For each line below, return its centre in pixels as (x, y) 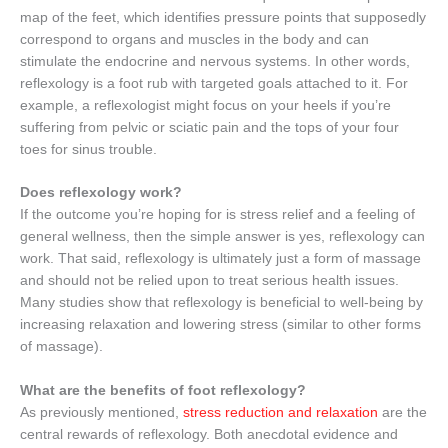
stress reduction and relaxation (280, 413)
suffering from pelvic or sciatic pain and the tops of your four (209, 127)
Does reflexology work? (101, 193)
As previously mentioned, (101, 413)
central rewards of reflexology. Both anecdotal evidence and (209, 435)
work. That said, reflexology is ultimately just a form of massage (220, 259)
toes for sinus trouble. (88, 149)
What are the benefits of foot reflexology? (163, 391)
